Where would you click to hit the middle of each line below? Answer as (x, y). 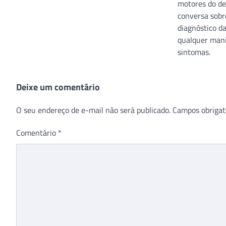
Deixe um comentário (58, 87)
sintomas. (194, 52)
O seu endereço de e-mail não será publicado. (93, 110)
